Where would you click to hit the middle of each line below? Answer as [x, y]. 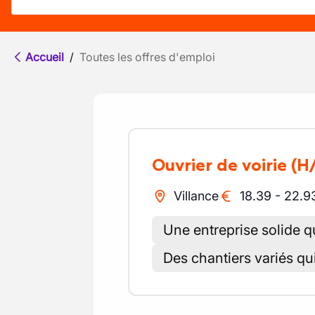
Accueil [45, 57]
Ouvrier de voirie [226, 165]
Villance [196, 196]
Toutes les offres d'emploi [147, 57]
